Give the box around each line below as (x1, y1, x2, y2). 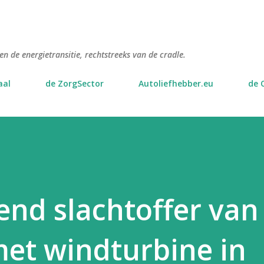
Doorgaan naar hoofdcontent (51, 7, 213, 22)
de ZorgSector (45, 78, 104, 89)
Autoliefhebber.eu (138, 78, 213, 89)
